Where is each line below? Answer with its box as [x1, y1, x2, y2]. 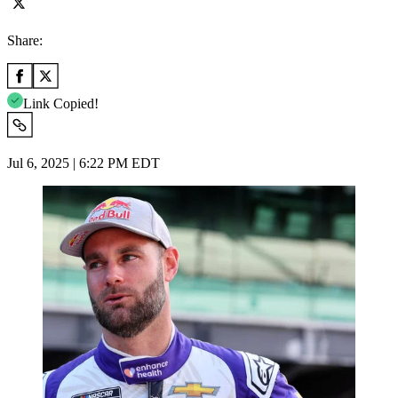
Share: [7, 32, 43, 48]
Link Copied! [23, 95, 99, 111]
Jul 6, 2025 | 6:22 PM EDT [7, 155, 160, 171]
